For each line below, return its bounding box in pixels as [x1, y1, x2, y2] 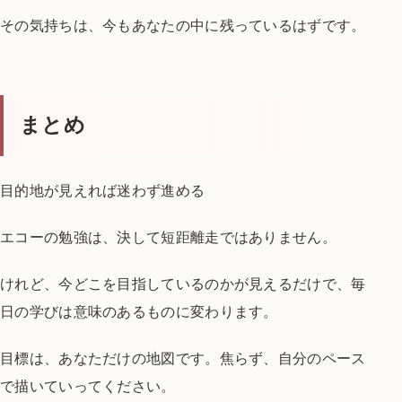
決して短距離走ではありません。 [117, 228, 336, 247]
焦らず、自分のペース [219, 349, 366, 368]
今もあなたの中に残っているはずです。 [102, 15, 366, 34]
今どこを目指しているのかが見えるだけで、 [58, 275, 352, 293]
